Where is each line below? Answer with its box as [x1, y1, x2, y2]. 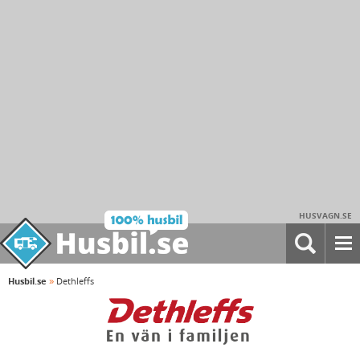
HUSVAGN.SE [299, 210, 352, 221]
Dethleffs [56, 275, 94, 287]
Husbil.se [8, 275, 47, 287]
